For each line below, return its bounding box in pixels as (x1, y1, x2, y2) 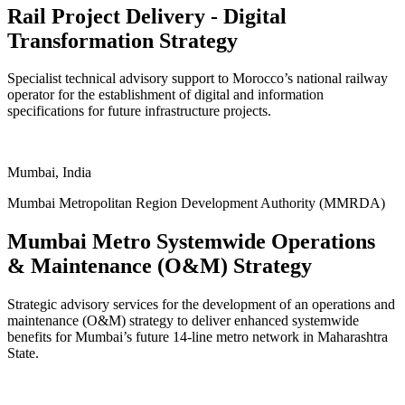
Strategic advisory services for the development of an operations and (7, 297, 395, 313)
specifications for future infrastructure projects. (7, 103, 271, 119)
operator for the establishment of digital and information (7, 87, 324, 103)
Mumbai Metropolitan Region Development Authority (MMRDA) (7, 195, 385, 212)
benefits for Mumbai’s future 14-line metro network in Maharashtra (7, 329, 388, 345)
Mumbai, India (7, 165, 91, 181)
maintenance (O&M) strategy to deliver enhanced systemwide (7, 313, 359, 329)
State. (7, 345, 39, 362)
